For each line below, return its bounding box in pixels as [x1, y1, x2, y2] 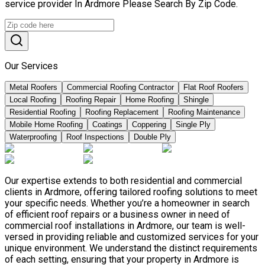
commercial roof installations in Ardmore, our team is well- [5, 220, 245, 232]
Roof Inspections [66, 132, 124, 142]
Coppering [132, 120, 166, 130]
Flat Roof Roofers [183, 83, 244, 92]
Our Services [5, 60, 58, 72]
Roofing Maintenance [168, 108, 240, 117]
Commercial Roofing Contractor [67, 83, 174, 92]
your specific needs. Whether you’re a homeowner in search [5, 198, 250, 209]
